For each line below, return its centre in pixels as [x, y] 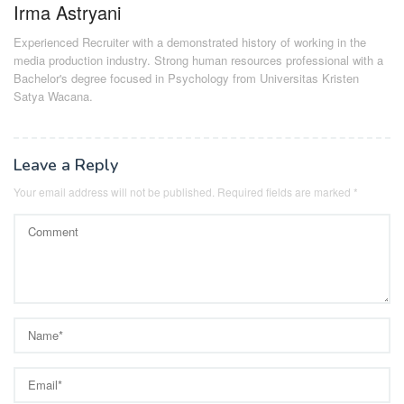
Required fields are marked [284, 192]
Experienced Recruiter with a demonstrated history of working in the [190, 42]
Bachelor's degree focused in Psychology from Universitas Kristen [186, 78]
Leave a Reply [66, 165]
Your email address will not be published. [114, 192]
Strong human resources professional [252, 60]
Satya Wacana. [53, 96]
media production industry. [84, 60]
